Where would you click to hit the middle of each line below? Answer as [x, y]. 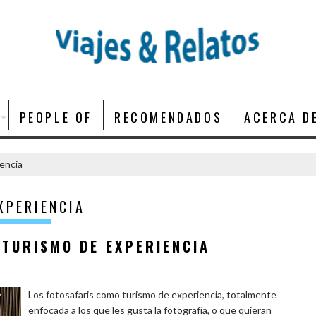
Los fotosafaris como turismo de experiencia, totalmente [153, 294]
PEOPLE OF [56, 117]
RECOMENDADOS [169, 117]
